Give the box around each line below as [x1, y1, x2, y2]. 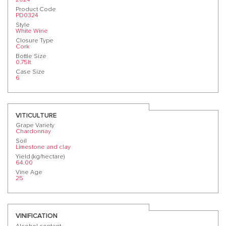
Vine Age [16, 169, 42, 176]
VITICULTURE [16, 111, 56, 119]
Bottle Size [16, 53, 46, 60]
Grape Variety [16, 122, 54, 129]
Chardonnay [16, 128, 51, 135]
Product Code [16, 6, 56, 13]
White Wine [16, 28, 48, 35]
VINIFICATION [16, 212, 58, 219]
